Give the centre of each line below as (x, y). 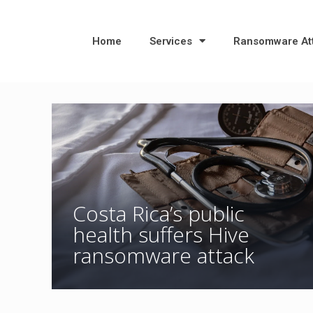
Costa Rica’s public (159, 213)
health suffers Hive (161, 234)
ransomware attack (164, 255)
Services (171, 41)
